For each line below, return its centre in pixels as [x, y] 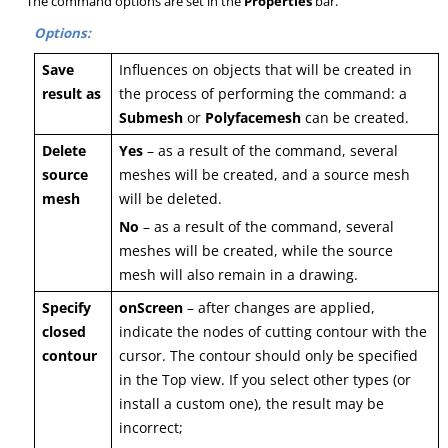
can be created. [355, 118]
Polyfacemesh [253, 118]
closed [64, 332]
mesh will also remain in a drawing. [239, 275]
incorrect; [151, 428]
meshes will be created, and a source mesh [265, 175]
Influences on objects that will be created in [266, 70]
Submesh [151, 118]
